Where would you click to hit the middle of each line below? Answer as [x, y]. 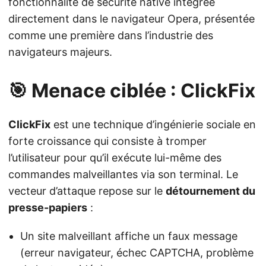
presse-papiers [48, 208]
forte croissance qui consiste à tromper [107, 141]
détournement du [210, 191]
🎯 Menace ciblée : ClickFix [132, 91]
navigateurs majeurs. [60, 52]
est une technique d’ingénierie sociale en [153, 125]
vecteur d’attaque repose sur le [87, 191]
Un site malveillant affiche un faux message [129, 236]
